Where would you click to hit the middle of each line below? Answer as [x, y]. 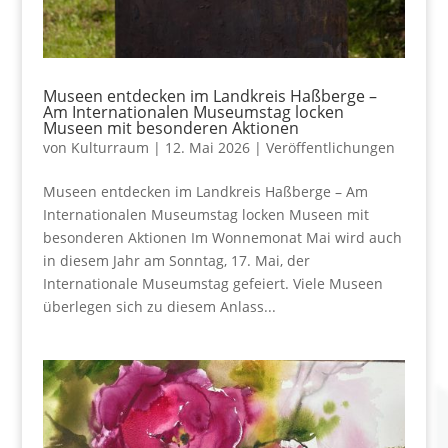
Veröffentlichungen [330, 147]
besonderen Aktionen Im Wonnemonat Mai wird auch [222, 237]
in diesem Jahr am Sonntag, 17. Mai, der [176, 260]
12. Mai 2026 [207, 147]
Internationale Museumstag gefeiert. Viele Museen [212, 283]
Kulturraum [109, 147]
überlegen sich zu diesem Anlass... [159, 306]
